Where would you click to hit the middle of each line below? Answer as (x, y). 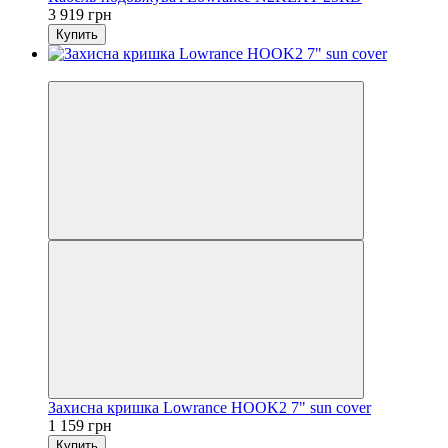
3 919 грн (80, 14)
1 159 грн (80, 425)
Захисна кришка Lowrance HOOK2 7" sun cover (209, 407)
